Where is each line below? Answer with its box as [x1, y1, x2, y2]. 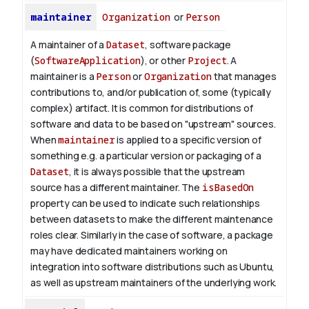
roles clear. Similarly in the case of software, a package [30, 228, 273, 242]
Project [187, 54, 227, 68]
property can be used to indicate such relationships [30, 197, 260, 210]
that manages [211, 70, 277, 83]
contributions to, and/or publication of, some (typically [30, 86, 272, 99]
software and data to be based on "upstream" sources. [30, 117, 276, 131]
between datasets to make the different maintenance [30, 212, 273, 226]
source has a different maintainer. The [30, 181, 202, 195]
